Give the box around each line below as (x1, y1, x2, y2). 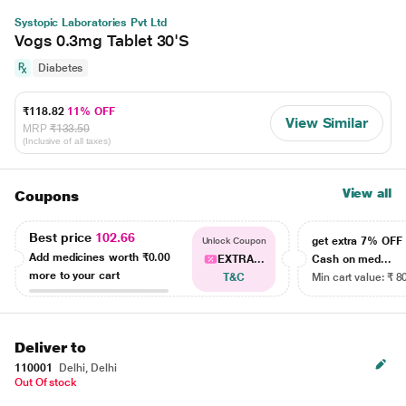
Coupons (14, 188, 79, 205)
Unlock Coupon (201, 236, 266, 246)
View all (342, 186, 391, 200)
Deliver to (14, 339, 87, 356)
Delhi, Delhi (56, 362, 117, 374)
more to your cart (29, 268, 120, 282)
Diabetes (38, 62, 83, 74)
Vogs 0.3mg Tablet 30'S (14, 31, 190, 50)
